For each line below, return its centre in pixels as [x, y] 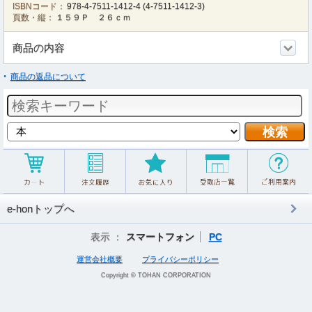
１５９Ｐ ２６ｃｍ [94, 17]
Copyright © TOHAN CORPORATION [156, 275]
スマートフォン [160, 237]
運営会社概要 [100, 259]
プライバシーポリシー [180, 259]
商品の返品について [48, 77]
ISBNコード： [39, 6]
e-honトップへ [41, 209]
